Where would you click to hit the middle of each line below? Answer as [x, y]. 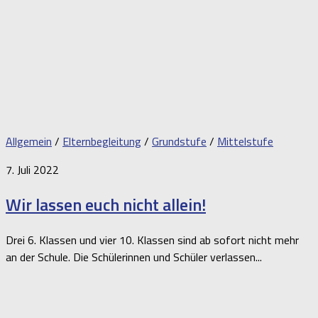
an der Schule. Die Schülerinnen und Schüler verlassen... [134, 257]
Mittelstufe [245, 141]
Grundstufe [179, 141]
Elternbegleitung [102, 141]
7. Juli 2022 [32, 169]
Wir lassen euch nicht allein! [106, 205]
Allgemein [29, 141]
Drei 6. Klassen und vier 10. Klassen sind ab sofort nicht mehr [152, 240]
